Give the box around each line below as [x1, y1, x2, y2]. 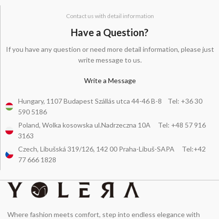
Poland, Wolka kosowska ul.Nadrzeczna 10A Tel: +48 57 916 [18, 121, 206, 129]
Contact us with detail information [66, 12, 154, 20]
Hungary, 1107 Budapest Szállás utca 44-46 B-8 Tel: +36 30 [18, 97, 203, 105]
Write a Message [84, 76, 136, 85]
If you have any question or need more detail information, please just [5, 45, 214, 53]
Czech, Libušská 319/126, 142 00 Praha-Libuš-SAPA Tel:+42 [18, 145, 206, 153]
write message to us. [78, 56, 142, 64]
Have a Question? [71, 26, 149, 38]
